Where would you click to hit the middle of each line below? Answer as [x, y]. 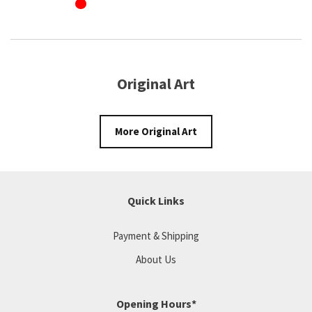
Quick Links [156, 201]
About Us [156, 259]
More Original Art [156, 132]
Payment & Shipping [156, 236]
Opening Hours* [156, 303]
